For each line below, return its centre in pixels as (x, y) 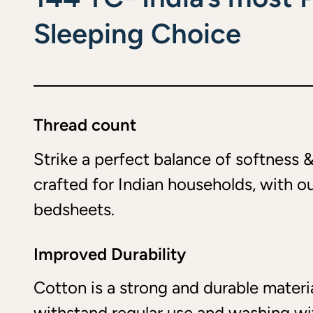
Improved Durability (110, 254)
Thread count (85, 124)
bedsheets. (74, 209)
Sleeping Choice (137, 33)
